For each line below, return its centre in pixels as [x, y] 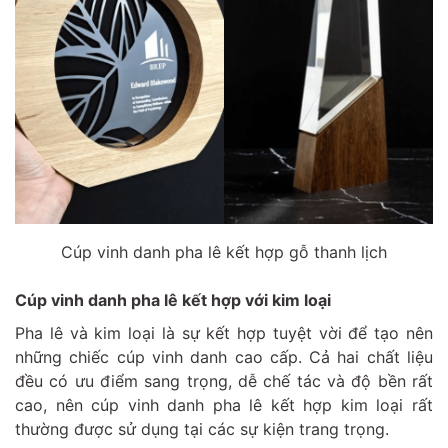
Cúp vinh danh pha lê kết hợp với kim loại [173, 299]
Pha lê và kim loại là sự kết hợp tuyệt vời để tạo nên [224, 332]
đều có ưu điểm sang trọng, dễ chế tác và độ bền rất [224, 380]
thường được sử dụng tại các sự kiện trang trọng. [202, 428]
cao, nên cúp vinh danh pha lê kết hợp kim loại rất [224, 404]
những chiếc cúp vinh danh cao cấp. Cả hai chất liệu [224, 356]
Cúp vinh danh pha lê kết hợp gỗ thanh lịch [224, 251]
